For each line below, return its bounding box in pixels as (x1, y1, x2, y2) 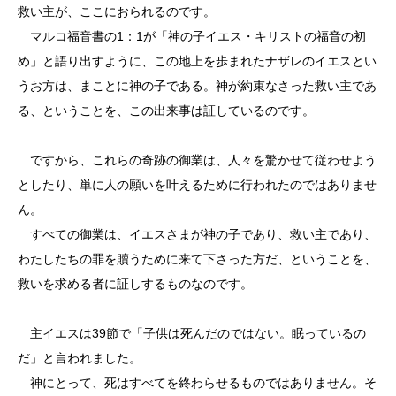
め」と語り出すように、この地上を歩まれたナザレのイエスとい (18, 54, 377, 68)
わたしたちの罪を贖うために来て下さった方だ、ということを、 (18, 252, 377, 266)
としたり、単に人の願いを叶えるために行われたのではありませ (18, 178, 377, 192)
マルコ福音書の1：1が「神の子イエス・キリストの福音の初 (18, 29, 366, 43)
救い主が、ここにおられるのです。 (18, 4, 216, 19)
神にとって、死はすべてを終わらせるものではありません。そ (18, 376, 377, 390)
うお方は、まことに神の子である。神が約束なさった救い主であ (18, 79, 377, 93)
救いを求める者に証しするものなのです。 (18, 277, 253, 291)
